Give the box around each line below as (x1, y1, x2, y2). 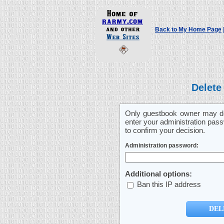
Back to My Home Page (155, 26, 221, 33)
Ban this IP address (135, 180, 201, 188)
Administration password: (125, 142, 198, 149)
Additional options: (125, 169, 192, 178)
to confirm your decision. (125, 126, 205, 134)
